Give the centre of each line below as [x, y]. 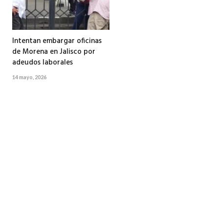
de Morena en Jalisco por [54, 52]
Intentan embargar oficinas [57, 41]
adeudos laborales [43, 63]
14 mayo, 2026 [29, 77]
